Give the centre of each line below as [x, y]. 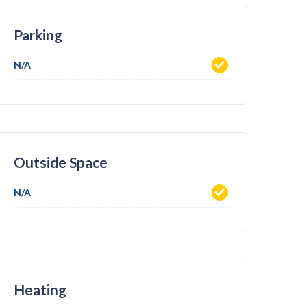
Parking [38, 35]
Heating [40, 290]
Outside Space [61, 162]
